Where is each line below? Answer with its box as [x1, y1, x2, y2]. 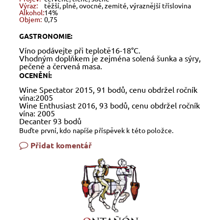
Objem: [19, 15, 42, 24]
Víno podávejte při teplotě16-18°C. [19, 45, 140, 55]
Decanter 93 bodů [19, 116, 82, 126]
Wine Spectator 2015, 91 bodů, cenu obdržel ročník [19, 84, 197, 95]
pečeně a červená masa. [19, 61, 102, 71]
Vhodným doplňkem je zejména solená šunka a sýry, [19, 53, 201, 63]
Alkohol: [19, 8, 44, 17]
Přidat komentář [30, 140, 92, 151]
